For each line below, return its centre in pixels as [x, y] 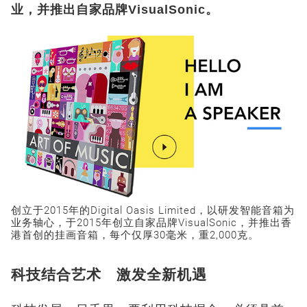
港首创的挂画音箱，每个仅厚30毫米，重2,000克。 [135, 235]
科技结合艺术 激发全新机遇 [109, 274]
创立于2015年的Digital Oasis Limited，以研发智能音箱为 [153, 210]
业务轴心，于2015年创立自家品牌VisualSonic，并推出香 [151, 222]
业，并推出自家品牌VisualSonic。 [115, 10]
